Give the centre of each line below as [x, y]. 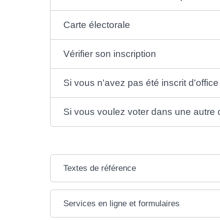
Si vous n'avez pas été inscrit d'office [141, 83]
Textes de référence [100, 168]
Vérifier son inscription [110, 54]
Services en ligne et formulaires [122, 204]
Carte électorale [97, 25]
